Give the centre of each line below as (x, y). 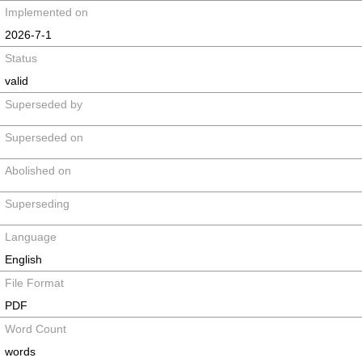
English (23, 259)
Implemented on (46, 12)
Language (31, 237)
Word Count (36, 329)
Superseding (37, 204)
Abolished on (38, 170)
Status (21, 58)
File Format (34, 283)
